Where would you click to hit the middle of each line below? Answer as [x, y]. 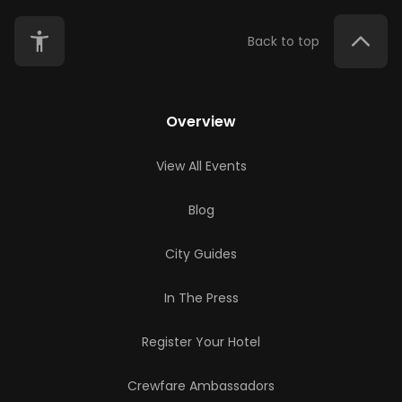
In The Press [201, 298]
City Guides [201, 254]
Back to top [284, 41]
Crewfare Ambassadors [201, 386]
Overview [201, 122]
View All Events [201, 166]
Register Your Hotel [201, 342]
